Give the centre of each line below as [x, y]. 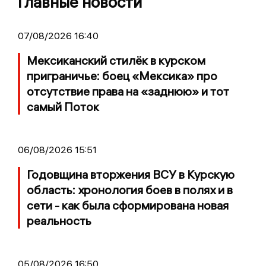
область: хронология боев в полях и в [130, 190]
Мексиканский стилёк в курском [116, 61]
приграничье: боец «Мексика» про [122, 76]
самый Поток [63, 107]
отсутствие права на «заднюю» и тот [128, 91]
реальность [59, 221]
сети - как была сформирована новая [128, 205]
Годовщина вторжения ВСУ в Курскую [131, 175]
